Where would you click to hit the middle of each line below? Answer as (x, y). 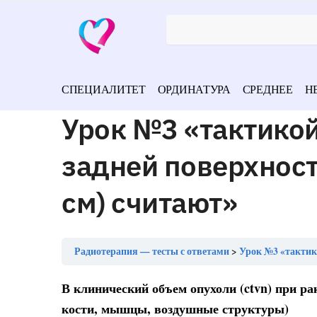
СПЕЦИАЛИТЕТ (104, 89)
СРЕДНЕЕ (267, 89)
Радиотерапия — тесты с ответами (152, 251)
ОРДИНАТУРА (194, 89)
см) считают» (149, 202)
